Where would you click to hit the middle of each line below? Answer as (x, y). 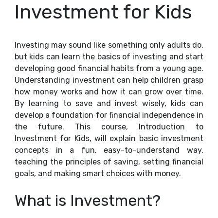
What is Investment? (88, 200)
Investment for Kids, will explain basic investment (109, 138)
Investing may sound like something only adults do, (109, 45)
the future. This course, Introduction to (109, 127)
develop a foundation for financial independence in (109, 115)
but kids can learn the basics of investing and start (109, 57)
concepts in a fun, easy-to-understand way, (109, 150)
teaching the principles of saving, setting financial (109, 162)
